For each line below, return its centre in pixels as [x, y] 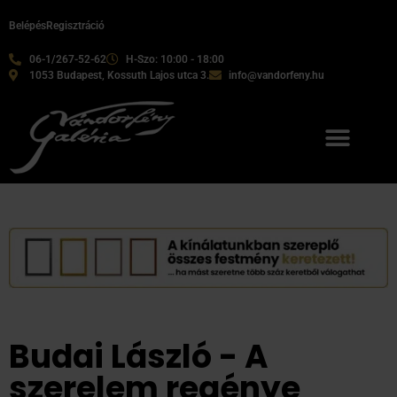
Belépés [27, 26]
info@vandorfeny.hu [276, 75]
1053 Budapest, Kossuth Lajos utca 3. [119, 75]
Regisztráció [75, 26]
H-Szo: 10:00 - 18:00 [175, 59]
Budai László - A [139, 357]
